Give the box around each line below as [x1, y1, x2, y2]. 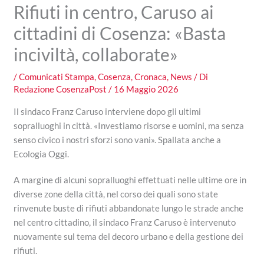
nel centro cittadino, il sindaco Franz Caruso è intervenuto [14, 216, 236, 227]
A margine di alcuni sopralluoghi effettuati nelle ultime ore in [14, 174, 247, 185]
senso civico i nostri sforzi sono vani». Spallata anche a [14, 134, 222, 145]
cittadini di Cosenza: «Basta [14, 22, 226, 44]
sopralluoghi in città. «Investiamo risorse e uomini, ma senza [14, 120, 245, 131]
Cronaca [134, 71, 167, 82]
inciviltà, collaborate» [14, 43, 179, 65]
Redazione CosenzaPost [14, 83, 109, 94]
